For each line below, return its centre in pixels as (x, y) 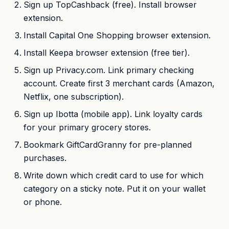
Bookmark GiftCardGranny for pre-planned (108, 145)
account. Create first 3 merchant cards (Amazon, (119, 84)
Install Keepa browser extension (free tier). (107, 53)
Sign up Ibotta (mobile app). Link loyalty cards (113, 114)
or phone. (43, 202)
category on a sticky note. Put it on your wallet (115, 189)
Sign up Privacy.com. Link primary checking (109, 70)
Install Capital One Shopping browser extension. (117, 36)
